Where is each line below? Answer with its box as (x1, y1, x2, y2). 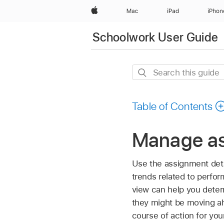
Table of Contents (131, 99, 213, 113)
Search (131, 66, 159, 76)
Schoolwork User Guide (92, 29, 218, 44)
